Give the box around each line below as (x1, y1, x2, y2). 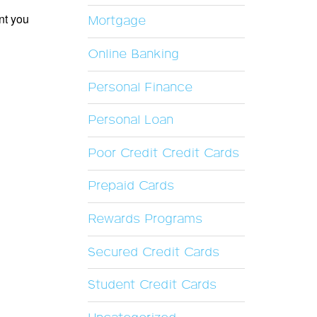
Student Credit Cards (87, 277, 217, 294)
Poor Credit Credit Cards (87, 145, 239, 161)
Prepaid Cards (87, 178, 174, 195)
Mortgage (87, 13, 146, 30)
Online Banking (87, 47, 179, 63)
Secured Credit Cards (87, 244, 219, 260)
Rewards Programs (87, 212, 202, 228)
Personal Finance (87, 79, 192, 96)
